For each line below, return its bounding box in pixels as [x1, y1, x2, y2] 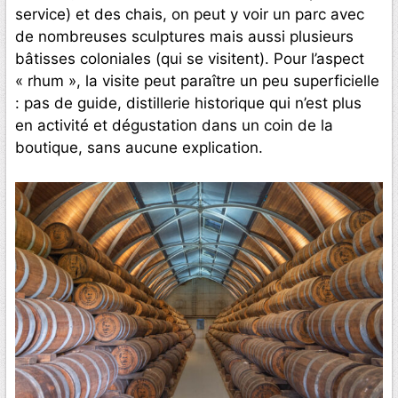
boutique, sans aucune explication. [15, 139, 263, 157]
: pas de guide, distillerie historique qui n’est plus [15, 94, 362, 113]
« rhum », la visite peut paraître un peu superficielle [15, 72, 379, 91]
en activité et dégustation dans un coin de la [15, 116, 333, 135]
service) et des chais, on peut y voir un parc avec [15, 5, 364, 24]
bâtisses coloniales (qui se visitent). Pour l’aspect [15, 50, 364, 68]
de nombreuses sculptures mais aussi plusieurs [15, 28, 354, 46]
